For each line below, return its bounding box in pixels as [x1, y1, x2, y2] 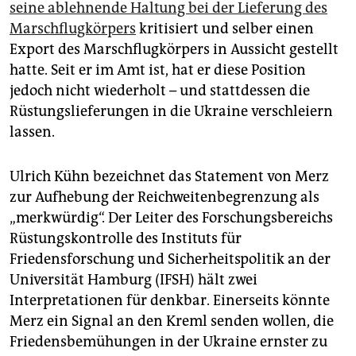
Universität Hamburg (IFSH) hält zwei [10, 271, 257, 289]
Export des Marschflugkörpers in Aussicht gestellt [10, 41, 339, 59]
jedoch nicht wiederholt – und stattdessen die [10, 82, 310, 100]
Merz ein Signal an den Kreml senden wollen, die [10, 312, 334, 331]
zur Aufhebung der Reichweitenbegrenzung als [10, 188, 319, 207]
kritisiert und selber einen [136, 20, 314, 38]
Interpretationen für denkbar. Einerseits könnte [10, 292, 330, 310]
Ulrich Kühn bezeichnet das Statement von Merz [10, 168, 329, 186]
